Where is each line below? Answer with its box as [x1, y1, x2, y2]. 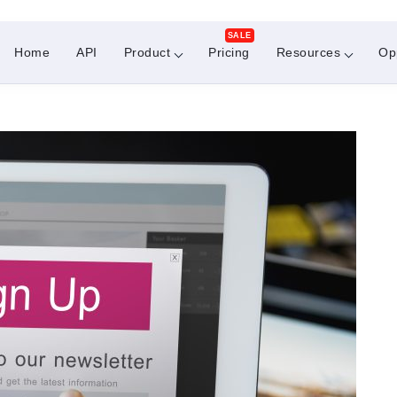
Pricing [208, 45, 250, 59]
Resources [276, 45, 340, 59]
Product [123, 45, 170, 59]
